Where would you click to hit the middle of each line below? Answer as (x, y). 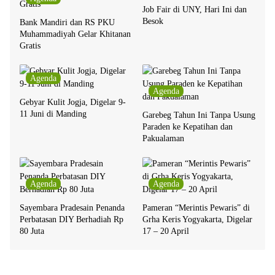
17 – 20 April (166, 231)
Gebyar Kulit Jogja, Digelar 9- (73, 103)
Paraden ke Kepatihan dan (188, 127)
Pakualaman (163, 139)
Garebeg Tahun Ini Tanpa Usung (199, 115)
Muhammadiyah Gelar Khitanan (75, 34)
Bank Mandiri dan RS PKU (67, 23)
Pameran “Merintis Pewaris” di (196, 208)
